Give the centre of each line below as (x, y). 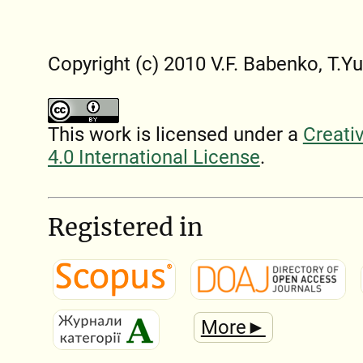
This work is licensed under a (175, 135)
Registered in (125, 227)
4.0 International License (154, 158)
